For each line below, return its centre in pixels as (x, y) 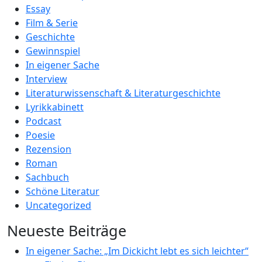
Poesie (40, 135)
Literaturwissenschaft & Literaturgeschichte (123, 93)
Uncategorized (58, 205)
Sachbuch (47, 177)
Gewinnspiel (53, 51)
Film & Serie (52, 23)
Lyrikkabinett (55, 107)
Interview (46, 79)
